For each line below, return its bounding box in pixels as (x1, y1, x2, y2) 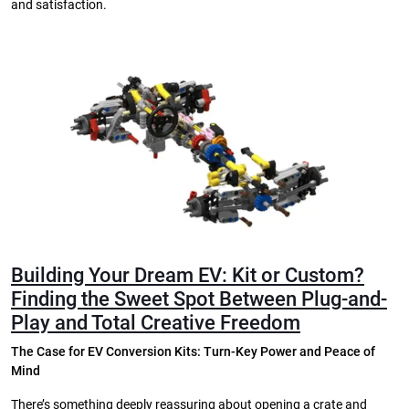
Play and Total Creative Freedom (11, 311, 300, 335)
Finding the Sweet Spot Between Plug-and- (11, 288, 387, 311)
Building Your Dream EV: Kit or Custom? (11, 264, 364, 288)
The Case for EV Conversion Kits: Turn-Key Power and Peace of (11, 344, 375, 361)
